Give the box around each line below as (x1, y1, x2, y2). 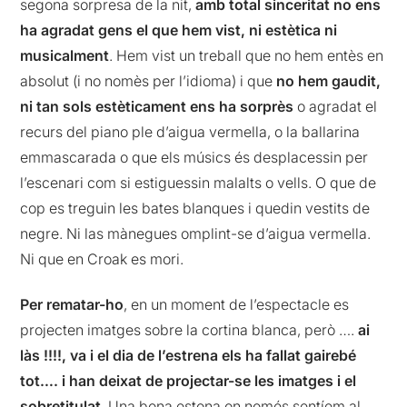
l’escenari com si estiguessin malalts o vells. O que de (20, 173, 377, 192)
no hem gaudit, (276, 71, 382, 90)
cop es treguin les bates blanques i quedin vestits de (20, 198, 371, 217)
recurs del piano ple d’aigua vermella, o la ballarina (20, 122, 361, 141)
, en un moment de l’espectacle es (124, 295, 350, 314)
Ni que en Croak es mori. (20, 249, 184, 268)
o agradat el (293, 96, 378, 115)
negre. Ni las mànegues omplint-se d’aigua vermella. (20, 223, 372, 243)
